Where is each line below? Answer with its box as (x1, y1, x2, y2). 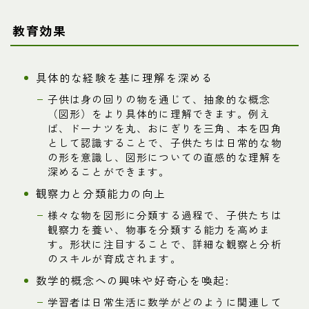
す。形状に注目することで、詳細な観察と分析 (47, 237, 282, 252)
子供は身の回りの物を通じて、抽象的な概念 (47, 92, 271, 107)
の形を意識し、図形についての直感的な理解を (47, 150, 282, 165)
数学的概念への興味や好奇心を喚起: (35, 272, 229, 288)
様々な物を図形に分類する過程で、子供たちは (47, 208, 282, 223)
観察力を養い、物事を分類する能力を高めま (47, 222, 271, 237)
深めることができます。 (47, 164, 170, 179)
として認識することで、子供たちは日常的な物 (47, 135, 282, 150)
